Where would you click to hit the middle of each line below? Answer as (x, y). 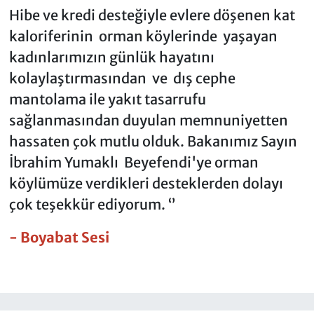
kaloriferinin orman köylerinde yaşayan (143, 36)
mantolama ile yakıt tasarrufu (107, 99)
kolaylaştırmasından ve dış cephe (122, 78)
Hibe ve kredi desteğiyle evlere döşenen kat (152, 15)
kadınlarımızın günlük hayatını (111, 57)
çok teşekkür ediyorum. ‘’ (92, 204)
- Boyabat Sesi (59, 237)
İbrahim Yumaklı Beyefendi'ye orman (134, 162)
